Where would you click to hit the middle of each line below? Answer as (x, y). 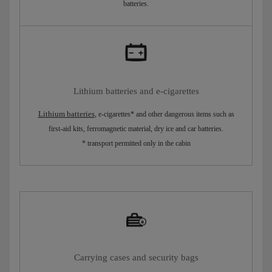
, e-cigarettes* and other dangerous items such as (164, 114)
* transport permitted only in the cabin (136, 143)
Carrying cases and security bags (136, 257)
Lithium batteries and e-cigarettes (136, 91)
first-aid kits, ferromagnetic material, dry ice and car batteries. (136, 128)
